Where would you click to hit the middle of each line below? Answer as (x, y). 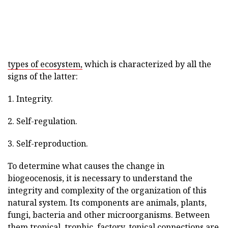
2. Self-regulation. (42, 121)
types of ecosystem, (45, 64)
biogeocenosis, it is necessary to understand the (100, 178)
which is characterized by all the (147, 64)
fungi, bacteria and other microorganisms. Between (109, 215)
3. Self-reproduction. (48, 144)
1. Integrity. (30, 99)
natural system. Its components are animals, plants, (107, 203)
